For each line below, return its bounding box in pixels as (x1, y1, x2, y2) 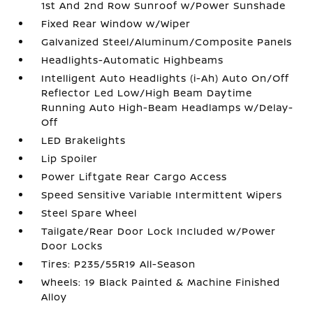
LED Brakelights (41, 133, 126, 147)
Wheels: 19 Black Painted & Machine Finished (41, 275, 281, 289)
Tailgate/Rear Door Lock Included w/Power (41, 224, 277, 238)
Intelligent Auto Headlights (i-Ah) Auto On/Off (41, 71, 290, 85)
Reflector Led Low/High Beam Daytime (41, 86, 253, 100)
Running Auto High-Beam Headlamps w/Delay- (41, 101, 294, 115)
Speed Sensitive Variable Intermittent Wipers (41, 188, 283, 202)
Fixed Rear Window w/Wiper (41, 17, 191, 31)
